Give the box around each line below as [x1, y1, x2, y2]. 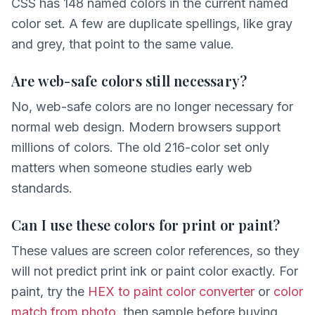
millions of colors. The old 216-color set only [11, 140, 269, 155]
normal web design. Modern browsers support [11, 120, 281, 134]
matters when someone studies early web [11, 160, 252, 175]
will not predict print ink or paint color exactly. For [11, 264, 298, 278]
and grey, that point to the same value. [11, 37, 234, 51]
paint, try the [11, 284, 88, 299]
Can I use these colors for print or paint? [11, 215, 281, 234]
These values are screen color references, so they [11, 243, 300, 258]
